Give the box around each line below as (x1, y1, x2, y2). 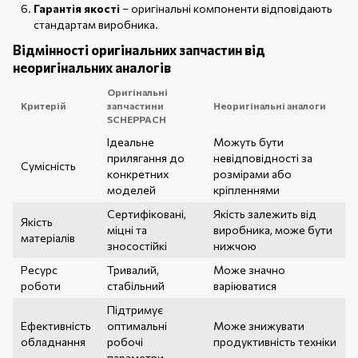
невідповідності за (213, 151, 312, 165)
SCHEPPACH (107, 113, 166, 125)
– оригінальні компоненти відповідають (120, 2, 332, 16)
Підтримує (107, 303, 163, 317)
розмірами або (213, 167, 292, 181)
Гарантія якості (34, 2, 120, 16)
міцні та (107, 223, 147, 237)
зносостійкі (107, 239, 167, 253)
